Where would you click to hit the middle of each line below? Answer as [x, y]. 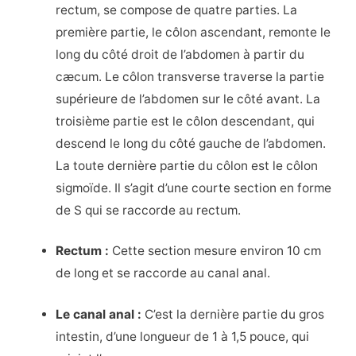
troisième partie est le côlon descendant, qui [186, 122]
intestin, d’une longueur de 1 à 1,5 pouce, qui [183, 336]
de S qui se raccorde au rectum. [149, 211]
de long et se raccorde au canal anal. [163, 273]
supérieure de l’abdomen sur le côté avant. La [188, 99]
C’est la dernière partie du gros [233, 314]
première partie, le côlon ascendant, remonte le [193, 33]
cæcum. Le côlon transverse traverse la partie [190, 77]
